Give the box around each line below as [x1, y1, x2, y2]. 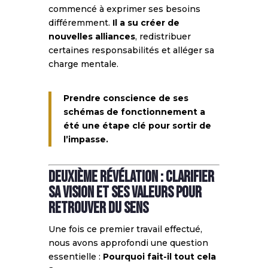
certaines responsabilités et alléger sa [48, 44, 214, 56]
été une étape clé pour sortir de [63, 120, 211, 131]
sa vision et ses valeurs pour [48, 183, 202, 202]
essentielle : [48, 251, 103, 262]
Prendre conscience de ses [63, 92, 188, 103]
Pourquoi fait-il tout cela [102, 251, 216, 262]
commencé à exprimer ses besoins [48, 3, 200, 14]
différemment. [48, 17, 112, 28]
